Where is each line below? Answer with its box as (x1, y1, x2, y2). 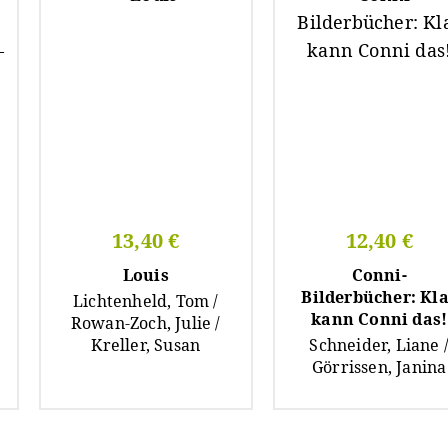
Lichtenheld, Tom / (72, 289, 219, 312)
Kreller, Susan (91, 333, 201, 356)
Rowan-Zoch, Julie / (70, 311, 221, 334)
